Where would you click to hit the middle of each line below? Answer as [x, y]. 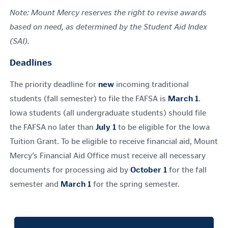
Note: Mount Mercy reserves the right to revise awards [108, 12]
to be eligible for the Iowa [163, 127]
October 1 [149, 170]
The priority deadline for [54, 84]
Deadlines [31, 63]
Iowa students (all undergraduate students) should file [108, 113]
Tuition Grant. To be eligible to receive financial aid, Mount [114, 141]
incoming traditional [151, 84]
